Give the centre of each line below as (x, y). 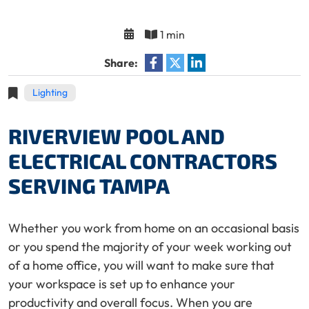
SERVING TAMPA (89, 186)
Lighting (50, 92)
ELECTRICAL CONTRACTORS (143, 161)
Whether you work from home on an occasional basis (154, 228)
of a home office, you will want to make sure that (141, 265)
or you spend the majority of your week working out (150, 247)
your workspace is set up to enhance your (122, 284)
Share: (121, 63)
